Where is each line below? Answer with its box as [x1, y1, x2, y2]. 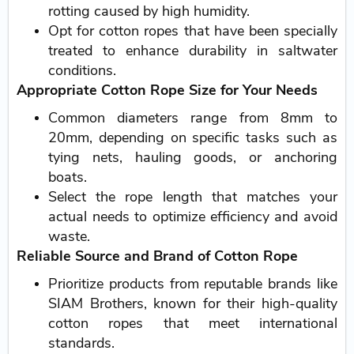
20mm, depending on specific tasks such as [48, 127, 337, 147]
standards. [48, 333, 115, 352]
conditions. [48, 60, 117, 80]
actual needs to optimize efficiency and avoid [48, 206, 337, 226]
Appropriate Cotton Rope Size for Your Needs [17, 80, 318, 100]
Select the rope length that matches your [48, 186, 337, 206]
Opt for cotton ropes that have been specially [48, 21, 337, 40]
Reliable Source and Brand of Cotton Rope [17, 246, 299, 265]
